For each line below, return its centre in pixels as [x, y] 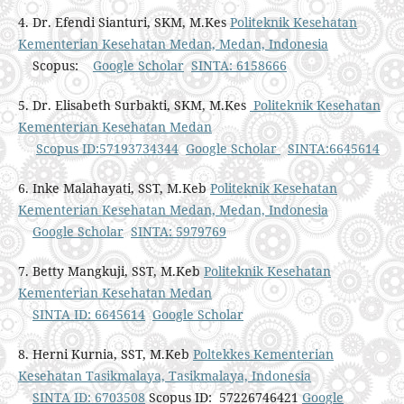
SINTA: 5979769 [178, 232]
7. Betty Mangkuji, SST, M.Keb [110, 271]
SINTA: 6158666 [239, 66]
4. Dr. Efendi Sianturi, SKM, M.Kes [124, 23]
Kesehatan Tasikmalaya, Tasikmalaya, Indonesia [164, 376]
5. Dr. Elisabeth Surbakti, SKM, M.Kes [133, 106]
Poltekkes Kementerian [263, 354]
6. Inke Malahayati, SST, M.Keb [114, 188]
